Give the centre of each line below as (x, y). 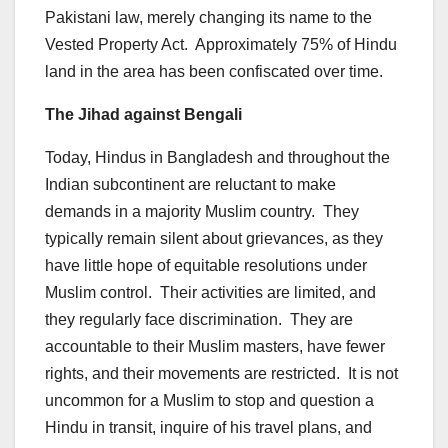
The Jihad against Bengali (143, 114)
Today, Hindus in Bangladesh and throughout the (217, 157)
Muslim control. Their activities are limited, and (210, 292)
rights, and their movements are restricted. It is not (221, 373)
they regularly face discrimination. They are (199, 319)
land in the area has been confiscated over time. (214, 71)
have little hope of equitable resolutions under (206, 265)
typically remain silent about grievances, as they (214, 238)
